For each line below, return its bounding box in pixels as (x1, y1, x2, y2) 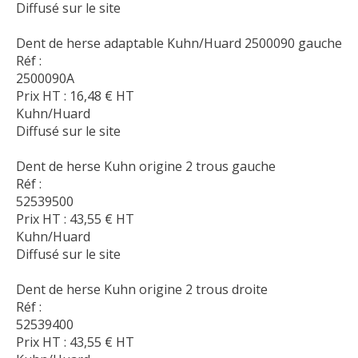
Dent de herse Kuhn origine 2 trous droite (16, 280, 268, 299)
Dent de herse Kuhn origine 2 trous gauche (16, 157, 276, 176)
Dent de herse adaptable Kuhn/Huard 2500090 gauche (16, 34, 342, 53)
